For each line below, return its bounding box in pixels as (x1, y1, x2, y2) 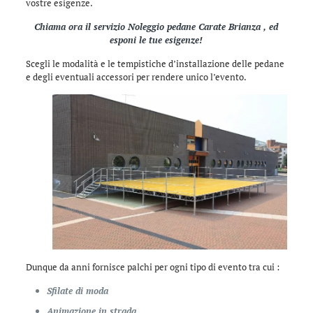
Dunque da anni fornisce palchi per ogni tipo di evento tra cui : (25, 261, 279, 274)
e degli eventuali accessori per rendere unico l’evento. (25, 70, 247, 83)
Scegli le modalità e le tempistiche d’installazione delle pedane (25, 57, 284, 70)
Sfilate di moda (46, 284, 108, 298)
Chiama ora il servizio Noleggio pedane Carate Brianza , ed (34, 20, 279, 33)
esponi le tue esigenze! (110, 33, 203, 46)
